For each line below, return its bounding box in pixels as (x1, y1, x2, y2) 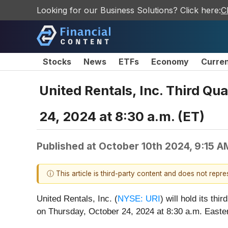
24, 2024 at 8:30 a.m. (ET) (39, 108, 205, 124)
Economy (151, 56, 189, 67)
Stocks (43, 56, 71, 67)
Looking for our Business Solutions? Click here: (37, 5, 221, 15)
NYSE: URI (118, 194, 160, 204)
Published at (37, 139, 99, 152)
